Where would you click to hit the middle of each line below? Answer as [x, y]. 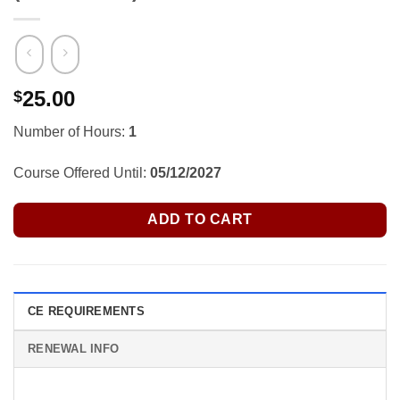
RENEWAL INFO [74, 348]
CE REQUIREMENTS [86, 311]
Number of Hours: [71, 132]
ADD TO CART [200, 220]
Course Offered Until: [82, 172]
